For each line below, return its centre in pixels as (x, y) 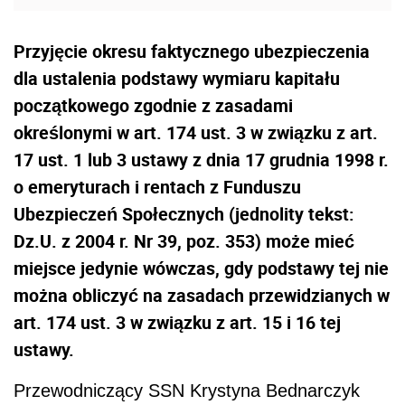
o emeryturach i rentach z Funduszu (157, 187)
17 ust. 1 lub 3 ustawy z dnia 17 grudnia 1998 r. (201, 160)
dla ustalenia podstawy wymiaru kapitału (177, 79)
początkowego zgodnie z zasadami (153, 106)
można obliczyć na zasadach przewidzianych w (202, 296)
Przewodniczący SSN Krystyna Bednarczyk (187, 391)
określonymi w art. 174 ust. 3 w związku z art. (196, 133)
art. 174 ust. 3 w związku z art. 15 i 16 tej (177, 323)
